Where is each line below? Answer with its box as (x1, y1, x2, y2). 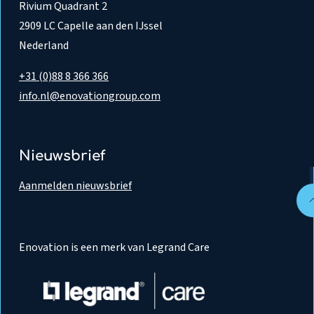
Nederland (19, 38, 69, 54)
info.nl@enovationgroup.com (19, 88, 161, 104)
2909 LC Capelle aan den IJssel (19, 18, 163, 34)
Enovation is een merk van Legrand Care (19, 240, 210, 256)
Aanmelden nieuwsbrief (19, 178, 132, 194)
